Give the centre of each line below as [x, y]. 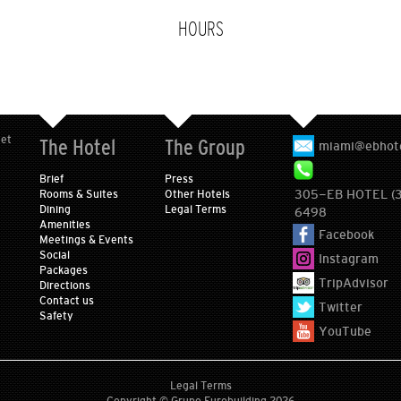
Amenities [65, 225]
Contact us [67, 301]
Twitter [341, 307]
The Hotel [77, 147]
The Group [205, 147]
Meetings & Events [86, 240]
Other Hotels [197, 194]
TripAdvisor [354, 283]
